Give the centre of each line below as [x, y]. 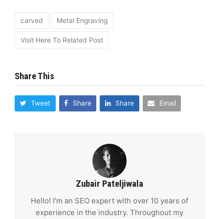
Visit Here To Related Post [62, 40]
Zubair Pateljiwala [109, 184]
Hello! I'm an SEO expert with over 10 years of [109, 200]
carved [32, 20]
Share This [34, 76]
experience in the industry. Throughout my [109, 212]
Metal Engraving [82, 20]
